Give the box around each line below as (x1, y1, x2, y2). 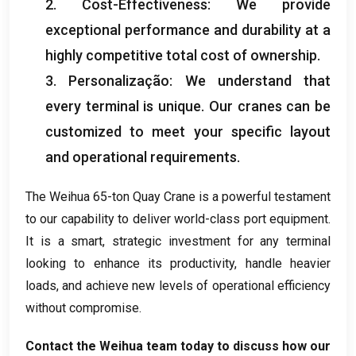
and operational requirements (45, 148, 237, 165)
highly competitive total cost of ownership (45, 46, 317, 64)
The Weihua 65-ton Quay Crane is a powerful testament (25, 188, 331, 204)
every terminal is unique (45, 97, 202, 114)
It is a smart (25, 233, 103, 249)
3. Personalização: (45, 72, 185, 89)
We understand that (184, 72, 331, 89)
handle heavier (245, 255, 331, 271)
